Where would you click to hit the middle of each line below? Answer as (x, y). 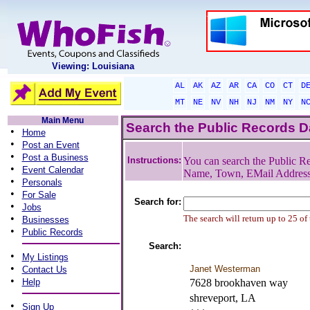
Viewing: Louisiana (93, 66)
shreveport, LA (222, 298)
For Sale (39, 195)
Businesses (45, 220)
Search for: (157, 202)
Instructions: (154, 160)
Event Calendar (53, 170)
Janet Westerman (225, 269)
